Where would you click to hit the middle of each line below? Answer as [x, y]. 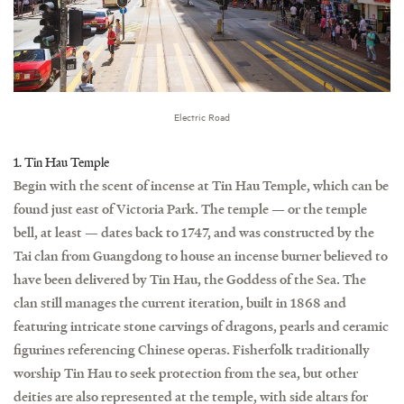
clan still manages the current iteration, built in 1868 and [180, 303]
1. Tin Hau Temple [61, 162]
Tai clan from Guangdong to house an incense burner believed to [201, 256]
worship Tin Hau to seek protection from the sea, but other [186, 373]
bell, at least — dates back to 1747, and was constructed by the [194, 233]
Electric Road [202, 116]
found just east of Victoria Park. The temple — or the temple [190, 209]
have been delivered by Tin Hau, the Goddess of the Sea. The [190, 280]
